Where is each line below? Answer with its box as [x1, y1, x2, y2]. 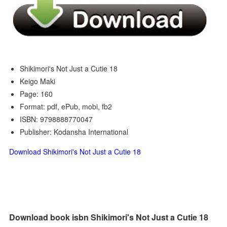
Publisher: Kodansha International [20, 127, 129, 137]
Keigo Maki [20, 76, 56, 86]
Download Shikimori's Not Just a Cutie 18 [9, 146, 141, 157]
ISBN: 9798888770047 [20, 114, 93, 124]
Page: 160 [20, 89, 53, 99]
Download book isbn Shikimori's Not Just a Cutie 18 [9, 211, 209, 223]
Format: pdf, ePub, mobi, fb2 [20, 101, 112, 111]
